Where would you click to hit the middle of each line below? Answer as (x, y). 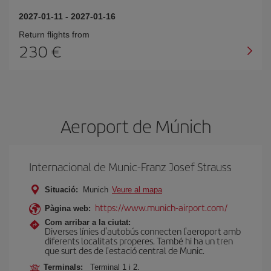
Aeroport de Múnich (135, 126)
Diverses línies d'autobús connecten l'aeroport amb (143, 231)
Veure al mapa (137, 190)
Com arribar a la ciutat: (88, 222)
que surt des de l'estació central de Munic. (125, 250)
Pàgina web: (68, 208)
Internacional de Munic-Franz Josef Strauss (130, 167)
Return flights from (54, 34)
